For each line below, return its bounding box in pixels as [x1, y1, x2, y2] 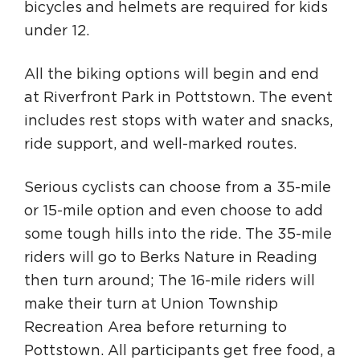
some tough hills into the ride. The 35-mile [24, 227, 332, 242]
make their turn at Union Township [24, 297, 278, 312]
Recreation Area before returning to [24, 321, 287, 335]
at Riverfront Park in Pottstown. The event [24, 91, 333, 105]
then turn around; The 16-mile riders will [24, 274, 315, 288]
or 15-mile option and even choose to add [24, 204, 323, 219]
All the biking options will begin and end [24, 67, 319, 82]
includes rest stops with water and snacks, [24, 114, 333, 129]
